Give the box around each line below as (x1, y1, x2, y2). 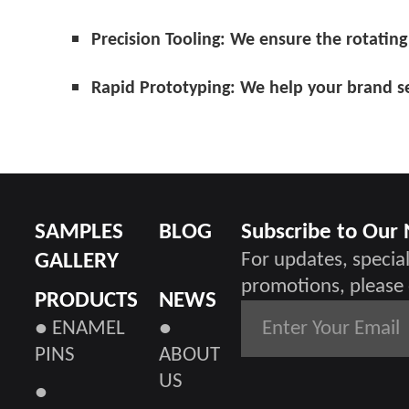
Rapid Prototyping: (91, 79, 236, 98)
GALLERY (35, 249, 120, 273)
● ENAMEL (35, 319, 126, 341)
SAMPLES (35, 220, 124, 244)
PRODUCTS (35, 289, 139, 313)
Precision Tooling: (91, 30, 225, 49)
